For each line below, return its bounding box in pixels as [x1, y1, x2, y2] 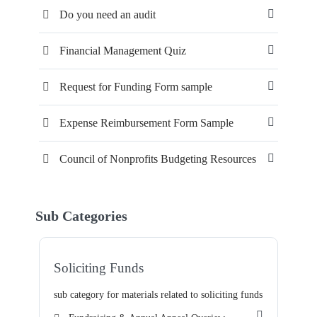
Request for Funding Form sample [59, 81, 212, 93]
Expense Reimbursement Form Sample [59, 117, 234, 129]
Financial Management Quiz [59, 45, 186, 57]
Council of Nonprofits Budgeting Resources [59, 153, 256, 165]
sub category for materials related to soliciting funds [54, 289, 263, 300]
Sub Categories [35, 208, 127, 224]
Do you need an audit [59, 8, 156, 21]
